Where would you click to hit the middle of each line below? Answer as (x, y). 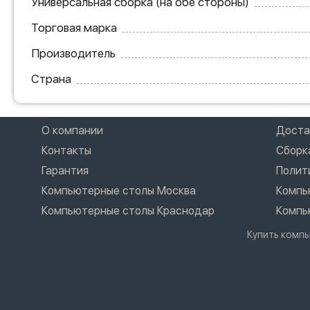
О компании (72, 130)
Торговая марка (74, 27)
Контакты (66, 150)
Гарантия (65, 170)
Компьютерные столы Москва (119, 190)
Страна (51, 79)
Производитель (73, 53)
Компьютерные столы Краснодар (128, 210)
